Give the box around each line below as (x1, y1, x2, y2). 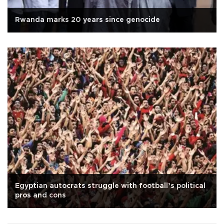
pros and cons (15, 192, 66, 199)
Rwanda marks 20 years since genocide (15, 16, 160, 24)
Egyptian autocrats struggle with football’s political (15, 182, 205, 190)
